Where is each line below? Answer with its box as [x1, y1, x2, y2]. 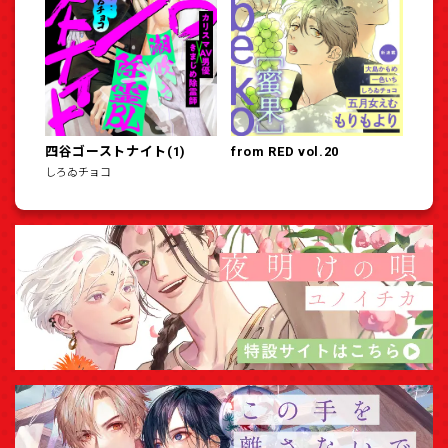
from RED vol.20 [231, 143, 339, 159]
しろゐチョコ [45, 165, 111, 179]
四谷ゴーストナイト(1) [45, 143, 186, 159]
